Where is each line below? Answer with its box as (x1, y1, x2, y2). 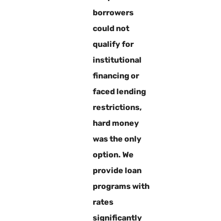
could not (92, 23, 129, 33)
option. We (92, 149, 134, 159)
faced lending (92, 86, 146, 96)
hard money (92, 118, 139, 128)
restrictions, (92, 102, 142, 112)
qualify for (92, 39, 134, 49)
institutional (92, 55, 142, 65)
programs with (92, 181, 149, 191)
